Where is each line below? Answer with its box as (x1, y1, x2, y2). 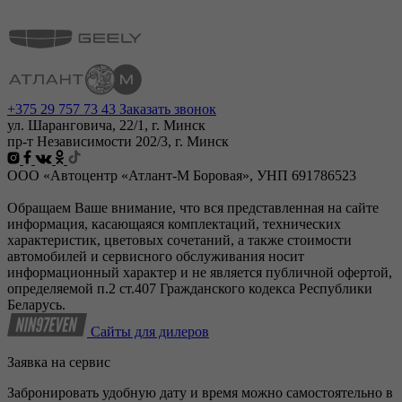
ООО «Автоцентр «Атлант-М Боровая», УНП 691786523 (7, 167, 356, 183)
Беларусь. (7, 296, 66, 312)
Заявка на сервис (7, 354, 110, 370)
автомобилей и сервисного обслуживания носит (7, 248, 304, 264)
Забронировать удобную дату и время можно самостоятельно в (7, 384, 393, 400)
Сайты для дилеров (91, 323, 209, 339)
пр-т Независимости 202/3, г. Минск (7, 133, 229, 149)
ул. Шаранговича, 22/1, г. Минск (7, 117, 205, 133)
